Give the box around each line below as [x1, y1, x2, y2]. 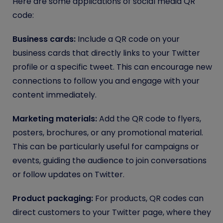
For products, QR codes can [93, 192, 204, 204]
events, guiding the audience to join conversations [12, 154, 207, 166]
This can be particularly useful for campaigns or [12, 140, 199, 152]
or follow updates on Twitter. [12, 168, 124, 180]
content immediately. [12, 89, 97, 101]
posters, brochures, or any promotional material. [12, 126, 203, 138]
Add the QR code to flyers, [97, 112, 201, 124]
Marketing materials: [12, 112, 97, 124]
